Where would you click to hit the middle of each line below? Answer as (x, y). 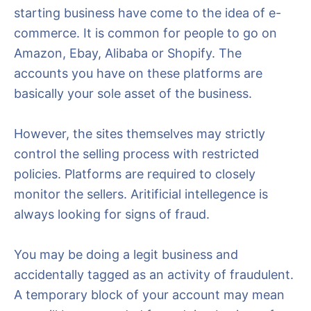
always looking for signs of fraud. (112, 214)
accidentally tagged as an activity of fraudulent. (154, 275)
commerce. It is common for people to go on (145, 33)
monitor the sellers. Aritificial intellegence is (141, 194)
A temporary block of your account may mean (149, 295)
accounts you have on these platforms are (138, 73)
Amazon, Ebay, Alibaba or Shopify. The (128, 53)
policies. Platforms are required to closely (135, 174)
